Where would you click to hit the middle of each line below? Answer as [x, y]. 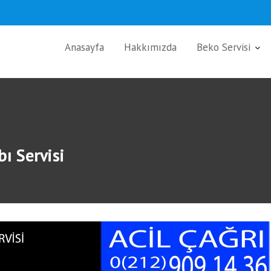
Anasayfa [84, 47]
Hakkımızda [150, 47]
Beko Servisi [224, 47]
